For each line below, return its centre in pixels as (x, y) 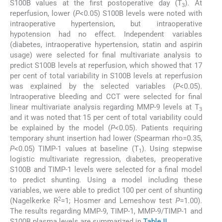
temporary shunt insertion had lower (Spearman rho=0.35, (106, 139)
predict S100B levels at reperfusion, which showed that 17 (106, 66)
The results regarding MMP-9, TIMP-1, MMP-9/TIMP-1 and (106, 211)
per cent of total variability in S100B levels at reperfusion (106, 76)
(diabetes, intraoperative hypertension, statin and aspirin (106, 45)
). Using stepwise (172, 149)
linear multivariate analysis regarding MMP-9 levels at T (105, 107)
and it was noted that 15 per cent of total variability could (106, 118)
